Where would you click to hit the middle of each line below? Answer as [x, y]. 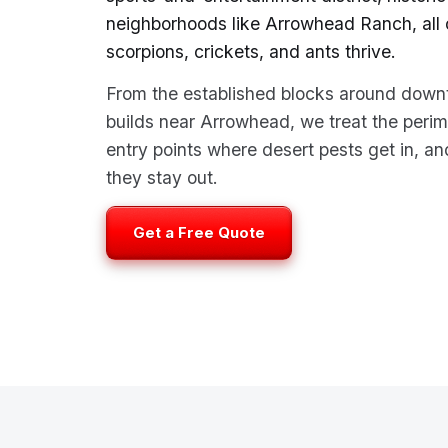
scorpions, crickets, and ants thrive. [251, 51]
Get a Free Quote [199, 232]
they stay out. [162, 177]
